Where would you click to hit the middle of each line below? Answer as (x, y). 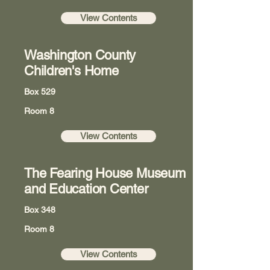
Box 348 (40, 210)
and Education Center (86, 189)
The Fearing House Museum (105, 173)
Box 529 (40, 92)
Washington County (80, 55)
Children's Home (71, 71)
